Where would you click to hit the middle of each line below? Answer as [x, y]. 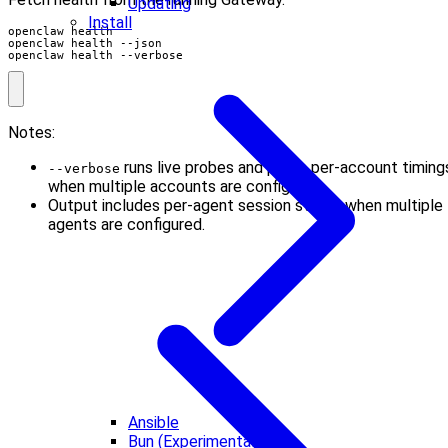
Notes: [31, 133]
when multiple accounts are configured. [186, 187]
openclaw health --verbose [95, 54]
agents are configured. [126, 225]
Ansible [153, 422]
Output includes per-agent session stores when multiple [245, 206]
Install [110, 22]
